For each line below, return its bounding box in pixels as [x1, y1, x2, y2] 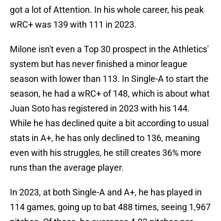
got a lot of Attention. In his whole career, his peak [10, 4, 204, 15]
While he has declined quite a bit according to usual [10, 118, 209, 129]
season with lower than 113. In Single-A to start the [10, 74, 209, 84]
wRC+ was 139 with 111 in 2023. [10, 19, 137, 30]
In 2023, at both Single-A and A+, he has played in [10, 187, 202, 198]
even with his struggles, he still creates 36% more [10, 147, 201, 158]
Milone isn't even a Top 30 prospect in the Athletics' [10, 44, 209, 55]
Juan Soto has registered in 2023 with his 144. [10, 103, 190, 114]
